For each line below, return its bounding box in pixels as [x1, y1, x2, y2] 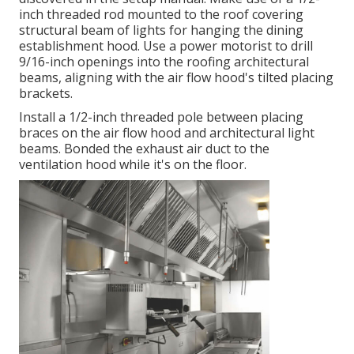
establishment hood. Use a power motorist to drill [19, 36, 313, 55]
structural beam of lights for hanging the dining [19, 21, 303, 39]
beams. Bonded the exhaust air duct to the [19, 139, 269, 157]
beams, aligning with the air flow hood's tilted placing [19, 68, 333, 86]
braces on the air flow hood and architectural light [19, 123, 314, 141]
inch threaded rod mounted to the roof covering [19, 5, 303, 23]
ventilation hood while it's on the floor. [19, 155, 247, 173]
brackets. [19, 84, 73, 102]
